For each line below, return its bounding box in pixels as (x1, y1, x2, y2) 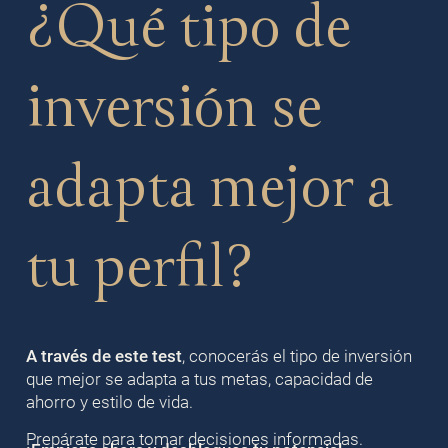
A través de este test (25, 346, 182, 367)
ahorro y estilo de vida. (25, 392, 193, 413)
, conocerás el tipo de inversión (181, 346, 412, 367)
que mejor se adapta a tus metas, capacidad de (25, 369, 373, 390)
